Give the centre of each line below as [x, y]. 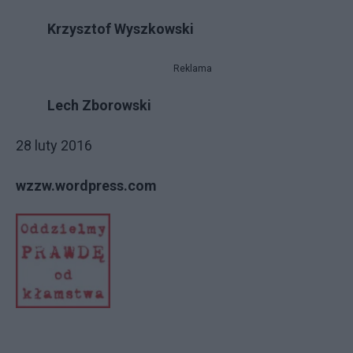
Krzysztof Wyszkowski [121, 28]
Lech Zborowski [99, 105]
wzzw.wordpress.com [86, 185]
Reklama [192, 68]
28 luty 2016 [54, 145]
